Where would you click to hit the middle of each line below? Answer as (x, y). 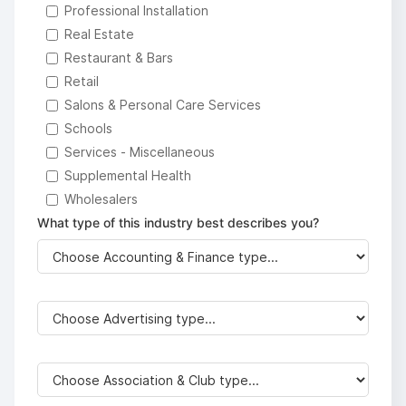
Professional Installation (136, 10)
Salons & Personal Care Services (163, 105)
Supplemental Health (128, 175)
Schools (88, 128)
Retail (82, 81)
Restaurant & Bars (119, 58)
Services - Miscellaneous (140, 152)
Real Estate (99, 34)
